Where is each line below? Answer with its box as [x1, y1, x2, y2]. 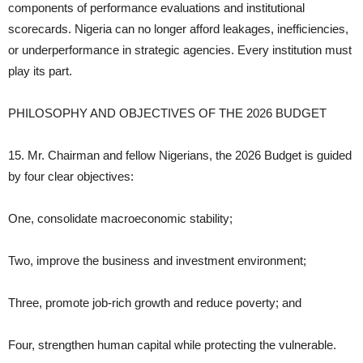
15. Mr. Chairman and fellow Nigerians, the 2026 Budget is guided [8, 148, 352, 163]
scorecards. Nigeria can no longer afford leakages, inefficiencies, [8, 22, 348, 36]
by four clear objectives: [8, 169, 134, 184]
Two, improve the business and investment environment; [8, 254, 306, 268]
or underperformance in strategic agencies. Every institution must [8, 43, 352, 58]
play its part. [8, 64, 72, 79]
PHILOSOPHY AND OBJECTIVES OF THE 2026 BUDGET [8, 106, 327, 121]
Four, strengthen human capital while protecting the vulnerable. [8, 338, 336, 352]
